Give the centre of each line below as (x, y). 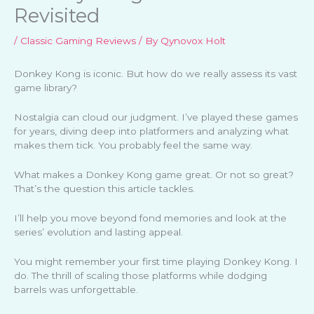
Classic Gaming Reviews (78, 41)
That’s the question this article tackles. (104, 189)
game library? (46, 88)
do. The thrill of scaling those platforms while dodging (141, 275)
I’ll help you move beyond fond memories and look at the (150, 218)
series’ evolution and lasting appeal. (98, 232)
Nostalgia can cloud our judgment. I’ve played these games (156, 117)
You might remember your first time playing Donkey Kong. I (156, 261)
